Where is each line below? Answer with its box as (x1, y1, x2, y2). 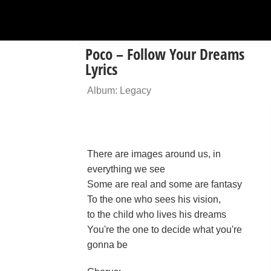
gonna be (87, 240, 128, 250)
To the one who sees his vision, (87, 194, 221, 204)
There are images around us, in (87, 149, 221, 159)
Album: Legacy (87, 85, 151, 96)
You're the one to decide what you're (87, 224, 242, 235)
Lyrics (85, 59, 117, 79)
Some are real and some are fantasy (87, 179, 242, 189)
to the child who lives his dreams (87, 209, 226, 220)
